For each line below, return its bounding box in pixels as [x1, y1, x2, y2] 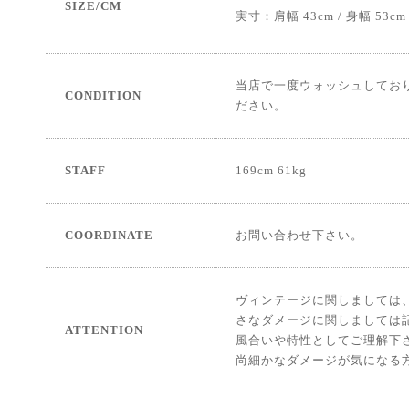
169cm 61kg [235, 163, 307, 178]
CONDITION [64, 89, 142, 103]
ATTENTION [64, 323, 143, 338]
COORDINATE [64, 228, 153, 243]
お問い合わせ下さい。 [235, 228, 363, 243]
